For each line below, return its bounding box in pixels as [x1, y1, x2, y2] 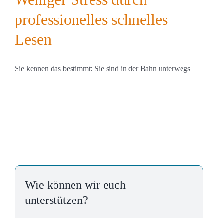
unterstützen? [25, 194, 88, 207]
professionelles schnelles [15, 11, 168, 29]
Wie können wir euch [25, 179, 126, 192]
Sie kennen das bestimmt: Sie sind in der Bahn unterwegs [15, 64, 190, 73]
